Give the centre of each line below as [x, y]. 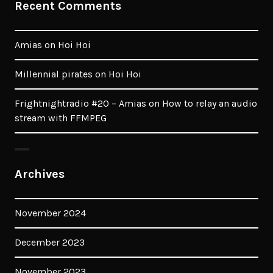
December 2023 [50, 242]
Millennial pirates [54, 74]
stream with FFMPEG [61, 118]
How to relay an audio [210, 103]
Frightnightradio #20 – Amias [80, 103]
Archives [40, 174]
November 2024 [50, 213]
